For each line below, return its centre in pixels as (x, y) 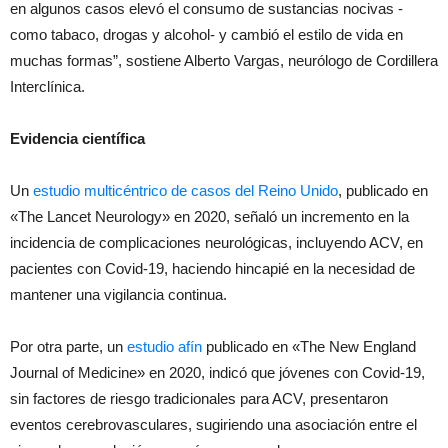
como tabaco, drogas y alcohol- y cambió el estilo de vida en (206, 34)
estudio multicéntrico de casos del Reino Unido (185, 190)
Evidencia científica (77, 138)
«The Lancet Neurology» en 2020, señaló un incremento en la (209, 216)
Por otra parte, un (66, 346)
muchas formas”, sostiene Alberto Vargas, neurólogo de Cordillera (224, 60)
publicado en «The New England (309, 346)
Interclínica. (49, 86)
